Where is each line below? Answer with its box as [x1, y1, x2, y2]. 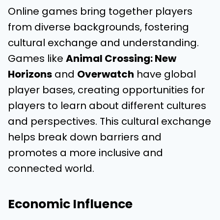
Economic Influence [8, 195, 133, 213]
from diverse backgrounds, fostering [8, 20, 189, 34]
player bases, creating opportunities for [8, 83, 205, 97]
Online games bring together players [8, 4, 192, 18]
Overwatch [77, 67, 134, 81]
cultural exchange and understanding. [8, 36, 199, 50]
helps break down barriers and [8, 130, 162, 144]
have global [134, 67, 196, 81]
